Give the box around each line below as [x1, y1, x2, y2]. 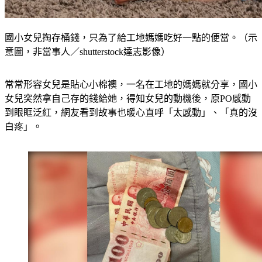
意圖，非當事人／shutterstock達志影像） [5, 47, 170, 57]
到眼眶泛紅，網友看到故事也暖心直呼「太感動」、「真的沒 [5, 108, 257, 118]
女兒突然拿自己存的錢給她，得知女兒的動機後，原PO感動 [5, 94, 251, 104]
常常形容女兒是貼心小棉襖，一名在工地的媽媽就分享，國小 [5, 80, 257, 90]
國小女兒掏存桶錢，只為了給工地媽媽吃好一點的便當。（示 [5, 33, 257, 43]
